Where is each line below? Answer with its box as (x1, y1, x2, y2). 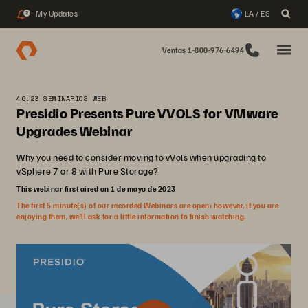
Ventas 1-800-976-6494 (162, 45, 244, 54)
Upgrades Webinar (16, 122, 133, 140)
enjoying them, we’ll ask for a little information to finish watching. (16, 212, 246, 221)
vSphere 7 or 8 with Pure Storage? (16, 165, 158, 177)
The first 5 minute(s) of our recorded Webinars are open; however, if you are (16, 201, 278, 210)
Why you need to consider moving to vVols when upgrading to (16, 151, 266, 163)
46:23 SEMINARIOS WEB (16, 93, 106, 104)
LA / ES (244, 8, 269, 19)
